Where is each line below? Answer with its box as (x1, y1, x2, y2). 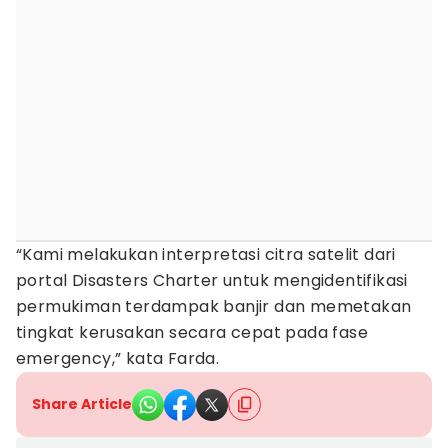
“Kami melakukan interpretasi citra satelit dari (16, 243, 396, 266)
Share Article (32, 394, 132, 414)
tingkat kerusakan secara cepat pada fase (16, 321, 368, 344)
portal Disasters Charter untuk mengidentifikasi (16, 269, 408, 292)
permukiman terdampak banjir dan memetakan (16, 295, 412, 318)
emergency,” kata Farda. (16, 347, 220, 370)
